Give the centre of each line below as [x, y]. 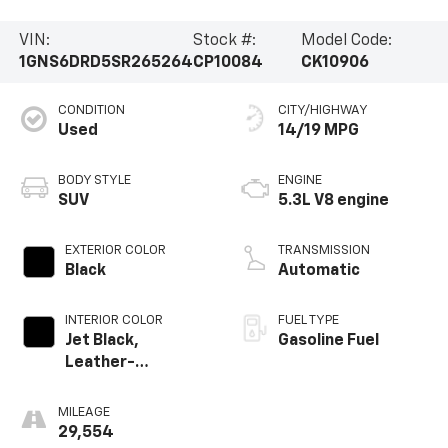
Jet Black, [101, 340]
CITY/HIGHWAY [323, 110]
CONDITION [91, 110]
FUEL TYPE [308, 320]
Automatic [319, 270]
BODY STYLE [94, 180]
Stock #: [224, 41]
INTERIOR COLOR [113, 320]
